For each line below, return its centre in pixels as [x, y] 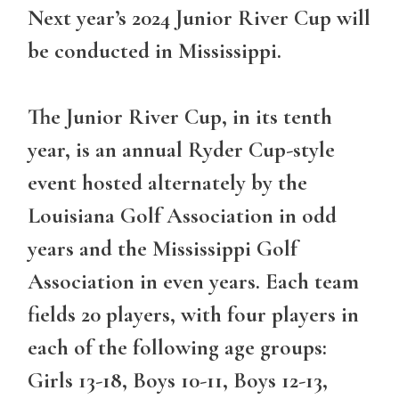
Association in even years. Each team [193, 282]
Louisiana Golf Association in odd [182, 216]
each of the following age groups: [177, 348]
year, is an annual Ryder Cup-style [181, 150]
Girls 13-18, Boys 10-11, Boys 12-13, [178, 381]
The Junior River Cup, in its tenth [180, 117]
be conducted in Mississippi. [155, 50]
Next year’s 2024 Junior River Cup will [199, 17]
